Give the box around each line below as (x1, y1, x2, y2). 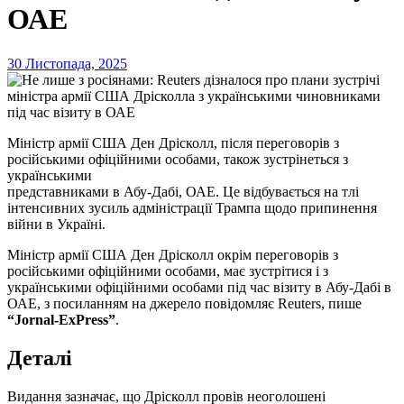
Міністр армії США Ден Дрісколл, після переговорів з (7, 134, 20, 151)
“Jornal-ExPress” (7, 311, 115, 327)
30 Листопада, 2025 (7, 55, 127, 71)
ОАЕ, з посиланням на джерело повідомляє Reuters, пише (7, 295, 362, 311)
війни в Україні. (7, 216, 106, 232)
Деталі (7, 345, 72, 370)
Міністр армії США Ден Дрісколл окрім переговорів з (7, 246, 20, 262)
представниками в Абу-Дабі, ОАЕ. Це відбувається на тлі (7, 183, 359, 199)
